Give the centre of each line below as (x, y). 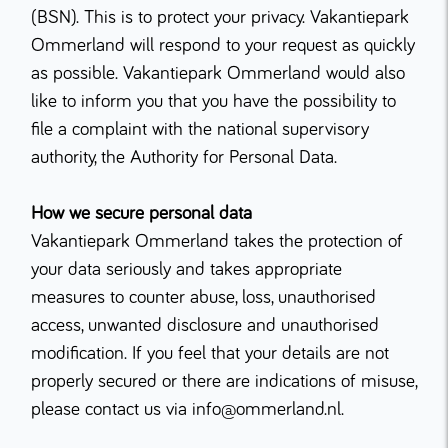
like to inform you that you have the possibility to (213, 101)
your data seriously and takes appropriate (186, 269)
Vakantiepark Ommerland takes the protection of (217, 241)
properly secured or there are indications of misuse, (224, 381)
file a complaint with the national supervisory (200, 129)
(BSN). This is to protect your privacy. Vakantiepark (220, 17)
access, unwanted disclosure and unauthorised (205, 325)
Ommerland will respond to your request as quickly (223, 45)
